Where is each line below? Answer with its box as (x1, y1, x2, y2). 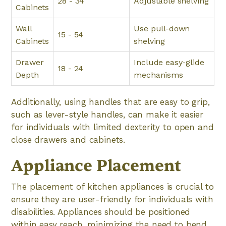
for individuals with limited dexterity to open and (11, 122, 214, 132)
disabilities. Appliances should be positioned (11, 207, 191, 217)
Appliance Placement (11, 155, 181, 176)
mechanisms (134, 70, 183, 80)
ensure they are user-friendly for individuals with (11, 194, 213, 204)
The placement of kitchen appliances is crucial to (11, 182, 214, 192)
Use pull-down (134, 24, 190, 33)
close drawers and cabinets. (11, 135, 126, 145)
